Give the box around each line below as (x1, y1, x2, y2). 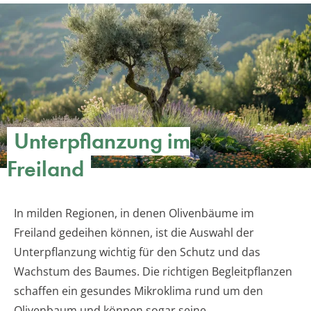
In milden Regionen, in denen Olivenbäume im (14, 205, 254, 221)
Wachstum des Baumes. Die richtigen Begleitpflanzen (14, 264, 292, 280)
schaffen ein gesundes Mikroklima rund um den (14, 283, 263, 299)
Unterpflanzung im (14, 127, 190, 156)
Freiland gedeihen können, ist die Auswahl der (14, 225, 254, 241)
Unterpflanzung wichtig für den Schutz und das (14, 244, 260, 260)
